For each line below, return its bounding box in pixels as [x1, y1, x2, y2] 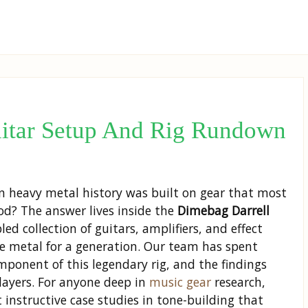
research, [211, 274, 265, 290]
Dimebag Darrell [177, 202, 269, 219]
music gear [149, 274, 211, 290]
